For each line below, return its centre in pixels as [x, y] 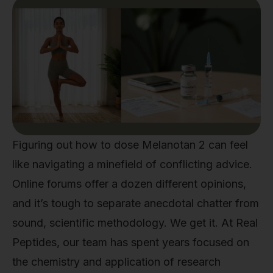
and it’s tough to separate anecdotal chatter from [136, 203]
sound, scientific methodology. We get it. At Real [135, 223]
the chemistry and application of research [116, 262]
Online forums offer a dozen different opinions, [129, 184]
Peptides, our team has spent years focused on [131, 242]
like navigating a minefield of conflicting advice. [132, 164]
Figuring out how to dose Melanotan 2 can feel [130, 145]
